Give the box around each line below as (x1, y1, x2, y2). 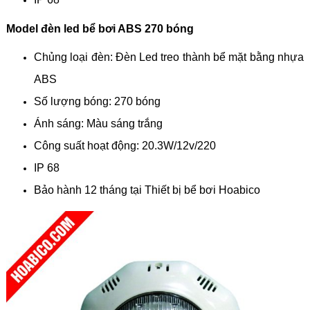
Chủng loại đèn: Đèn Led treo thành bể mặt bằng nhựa (33, 51, 304, 64)
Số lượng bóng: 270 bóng (33, 95, 161, 108)
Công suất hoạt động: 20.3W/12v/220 (33, 140, 216, 152)
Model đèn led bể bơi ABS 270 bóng (6, 22, 194, 35)
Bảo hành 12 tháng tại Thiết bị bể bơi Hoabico (33, 184, 260, 197)
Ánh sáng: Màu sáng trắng (33, 118, 163, 130)
